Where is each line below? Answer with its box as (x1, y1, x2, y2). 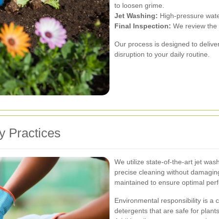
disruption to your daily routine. (114, 50, 210, 58)
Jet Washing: (114, 11, 158, 20)
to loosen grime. (114, 1, 164, 9)
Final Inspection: (114, 22, 171, 30)
